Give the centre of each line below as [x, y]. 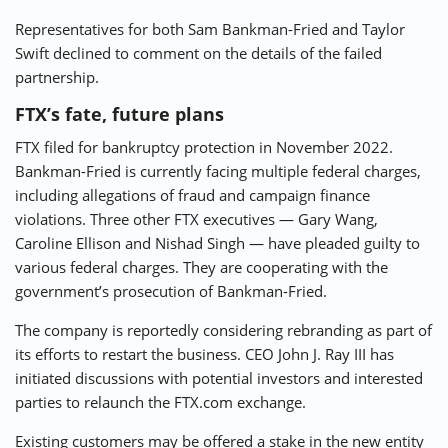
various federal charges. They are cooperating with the [201, 267]
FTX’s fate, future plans [119, 114]
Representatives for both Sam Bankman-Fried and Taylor [210, 29]
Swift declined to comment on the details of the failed [198, 53]
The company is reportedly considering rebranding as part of [223, 330]
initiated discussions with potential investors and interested [219, 378]
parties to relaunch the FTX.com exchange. [160, 402]
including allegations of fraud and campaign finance [192, 195]
